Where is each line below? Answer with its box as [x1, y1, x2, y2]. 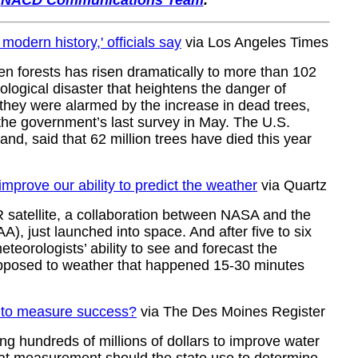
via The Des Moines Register [137, 304, 325, 320]
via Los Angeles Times [181, 34, 328, 50]
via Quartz [257, 177, 327, 193]
